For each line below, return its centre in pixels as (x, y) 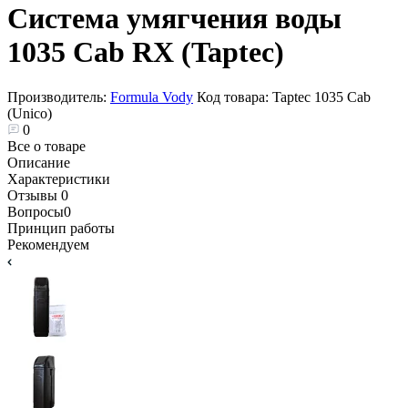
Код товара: (235, 97)
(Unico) (30, 113)
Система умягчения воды (174, 19)
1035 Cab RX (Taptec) (146, 52)
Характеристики (59, 178)
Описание (39, 162)
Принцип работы (61, 228)
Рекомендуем (48, 244)
